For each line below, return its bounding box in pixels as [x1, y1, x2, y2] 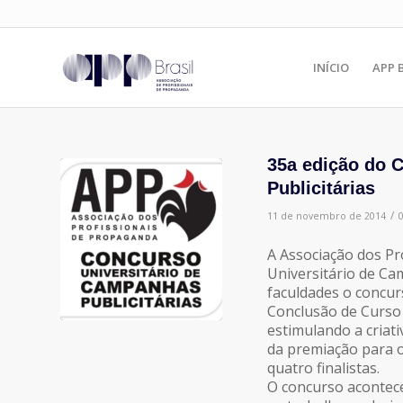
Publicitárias [267, 178, 375, 198]
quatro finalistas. [267, 357, 380, 378]
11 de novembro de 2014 [267, 210, 386, 222]
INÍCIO [313, 59, 349, 76]
